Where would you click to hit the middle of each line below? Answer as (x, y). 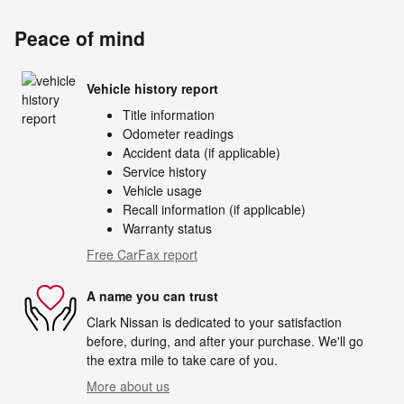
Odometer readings (178, 134)
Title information (169, 115)
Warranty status (167, 229)
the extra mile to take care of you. (182, 360)
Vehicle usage (162, 191)
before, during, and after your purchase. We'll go (225, 341)
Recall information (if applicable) (214, 210)
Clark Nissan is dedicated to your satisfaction (214, 322)
